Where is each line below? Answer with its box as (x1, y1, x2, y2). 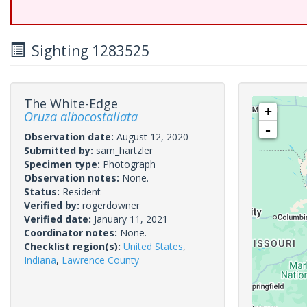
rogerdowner (82, 199, 140, 212)
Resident (62, 185, 101, 198)
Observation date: (24, 130, 116, 143)
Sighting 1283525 (25, 41, 149, 60)
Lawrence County (62, 254, 139, 267)
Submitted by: (24, 144, 96, 157)
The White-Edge (24, 95, 118, 112)
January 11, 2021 (94, 212, 168, 225)
